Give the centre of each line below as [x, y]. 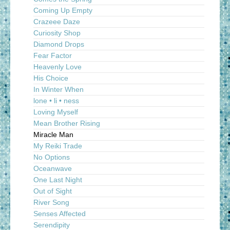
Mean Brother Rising [67, 123]
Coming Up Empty [63, 10]
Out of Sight [53, 191]
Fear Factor [53, 55]
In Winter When [59, 89]
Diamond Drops [59, 44]
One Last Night [58, 179]
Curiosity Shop [57, 33]
